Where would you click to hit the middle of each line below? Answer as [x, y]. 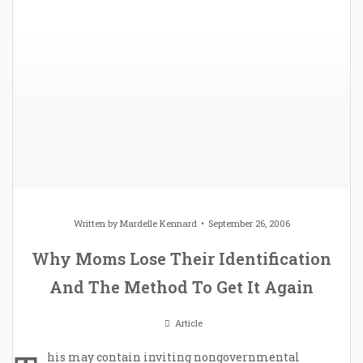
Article [187, 323]
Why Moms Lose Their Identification [181, 259]
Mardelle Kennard [158, 224]
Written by [96, 224]
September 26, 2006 [249, 224]
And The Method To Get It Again [181, 287]
